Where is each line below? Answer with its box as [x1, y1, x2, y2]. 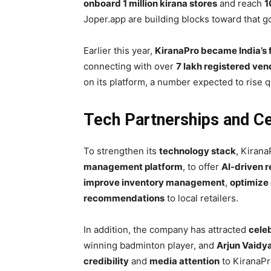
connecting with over [83, 60, 176, 73]
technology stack [159, 145, 236, 157]
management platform [83, 161, 183, 173]
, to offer [183, 161, 221, 173]
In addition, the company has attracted [83, 224, 249, 236]
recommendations [83, 192, 165, 204]
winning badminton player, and [83, 240, 217, 252]
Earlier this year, [83, 45, 155, 57]
